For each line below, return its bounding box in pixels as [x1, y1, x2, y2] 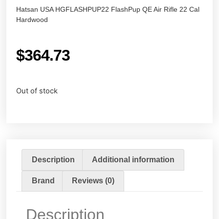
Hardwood [16, 16, 48, 24]
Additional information [92, 155, 175, 164]
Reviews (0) [72, 176, 114, 185]
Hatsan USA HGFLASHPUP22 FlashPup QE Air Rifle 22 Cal [16, 5, 200, 14]
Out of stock [16, 87, 58, 96]
